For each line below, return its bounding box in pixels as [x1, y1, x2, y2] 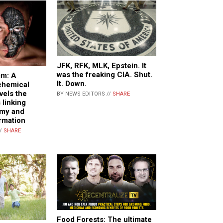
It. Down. [57, 79, 87, 89]
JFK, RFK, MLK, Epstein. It [57, 61, 146, 71]
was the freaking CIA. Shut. [57, 70, 152, 80]
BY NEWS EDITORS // [57, 91, 112, 98]
